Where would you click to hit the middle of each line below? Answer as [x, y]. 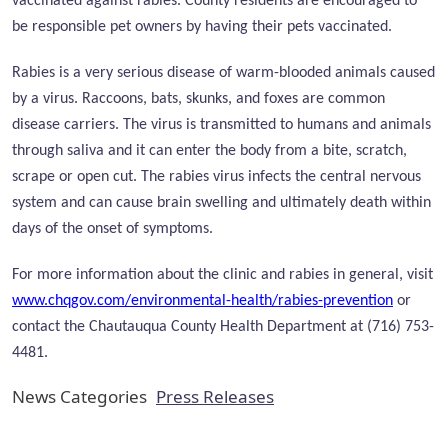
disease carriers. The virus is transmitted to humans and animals [221, 125]
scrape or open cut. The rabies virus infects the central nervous [216, 177]
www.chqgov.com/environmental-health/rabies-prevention [202, 300]
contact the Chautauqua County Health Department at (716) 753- [223, 326]
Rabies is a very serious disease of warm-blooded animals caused [223, 73]
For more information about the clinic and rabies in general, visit [222, 274]
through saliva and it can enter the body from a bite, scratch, [209, 151]
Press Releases [215, 397]
